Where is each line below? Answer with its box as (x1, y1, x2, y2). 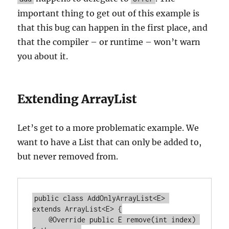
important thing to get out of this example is (17, 8, 200, 18)
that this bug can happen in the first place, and (17, 22, 208, 33)
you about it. (17, 51, 68, 61)
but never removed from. (17, 151, 119, 162)
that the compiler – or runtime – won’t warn (17, 37, 201, 47)
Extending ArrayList (17, 91, 137, 106)
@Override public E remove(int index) (32, 215, 49, 224)
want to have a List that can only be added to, (17, 137, 202, 147)
